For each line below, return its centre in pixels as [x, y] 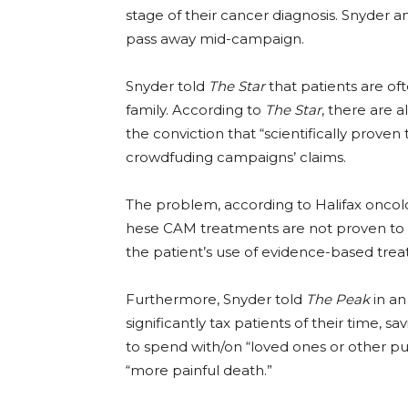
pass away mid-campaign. [215, 39]
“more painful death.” [199, 370]
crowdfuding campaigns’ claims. [236, 157]
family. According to [195, 110]
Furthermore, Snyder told [216, 299]
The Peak [338, 299]
